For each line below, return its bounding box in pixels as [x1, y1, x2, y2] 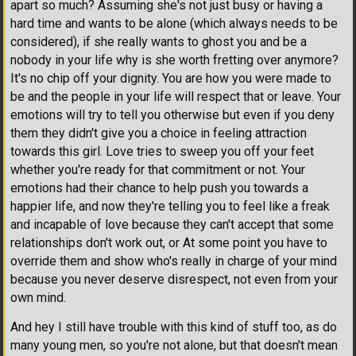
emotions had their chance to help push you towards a [10, 180, 308, 195]
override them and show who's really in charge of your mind [10, 253, 337, 269]
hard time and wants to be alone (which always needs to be [10, 15, 338, 31]
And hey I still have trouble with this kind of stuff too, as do [10, 319, 337, 335]
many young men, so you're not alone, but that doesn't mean [10, 337, 338, 353]
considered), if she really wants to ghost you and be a [10, 33, 307, 49]
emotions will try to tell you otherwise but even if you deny [10, 106, 335, 122]
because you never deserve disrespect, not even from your [10, 271, 338, 287]
